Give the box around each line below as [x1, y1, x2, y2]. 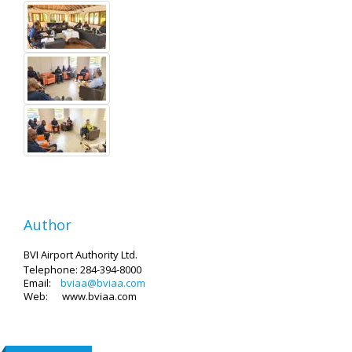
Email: [24, 276, 60, 290]
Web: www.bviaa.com [24, 289, 139, 303]
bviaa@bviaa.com [60, 276, 145, 290]
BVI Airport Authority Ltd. [24, 247, 137, 262]
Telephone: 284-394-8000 [24, 262, 146, 277]
